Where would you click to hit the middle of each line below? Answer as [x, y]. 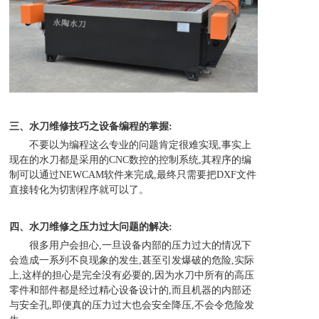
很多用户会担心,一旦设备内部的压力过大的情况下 [131, 246]
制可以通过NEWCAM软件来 [72, 175]
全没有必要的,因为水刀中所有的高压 [173, 276]
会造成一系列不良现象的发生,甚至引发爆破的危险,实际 [132, 261]
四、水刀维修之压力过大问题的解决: [91, 227]
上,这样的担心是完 [51, 276]
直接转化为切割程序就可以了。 [79, 190]
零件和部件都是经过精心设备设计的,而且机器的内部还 [131, 291]
